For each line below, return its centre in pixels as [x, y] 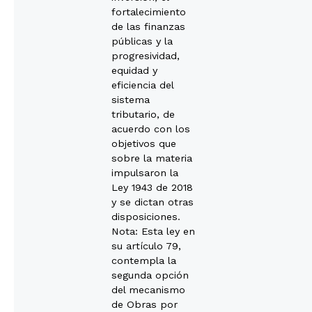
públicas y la [142, 41]
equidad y [134, 70]
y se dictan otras [153, 202]
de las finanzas [148, 26]
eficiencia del [143, 85]
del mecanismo [148, 289]
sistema [131, 99]
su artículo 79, [146, 245]
